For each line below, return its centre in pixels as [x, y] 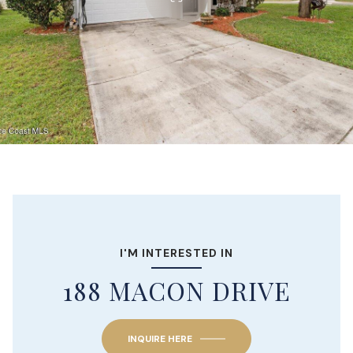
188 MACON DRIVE [176, 290]
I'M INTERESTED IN [176, 253]
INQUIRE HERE [160, 338]
